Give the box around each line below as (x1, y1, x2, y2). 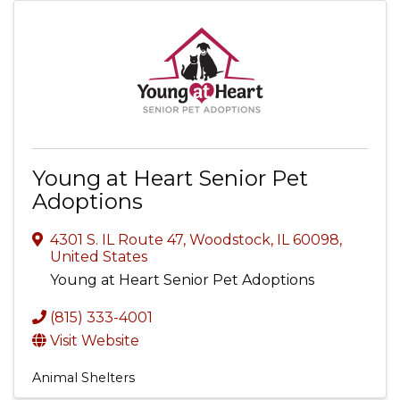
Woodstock (189, 231, 271, 248)
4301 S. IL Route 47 (50, 231, 183, 248)
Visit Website (50, 332, 139, 349)
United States (50, 248, 147, 265)
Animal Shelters (32, 370, 135, 386)
